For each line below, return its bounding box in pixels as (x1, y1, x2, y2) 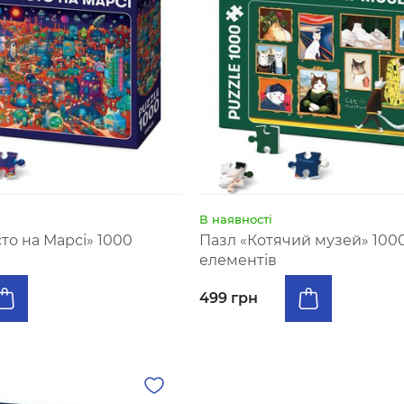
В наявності (198, 212, 272, 226)
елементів (198, 252, 277, 269)
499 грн (198, 289, 258, 307)
